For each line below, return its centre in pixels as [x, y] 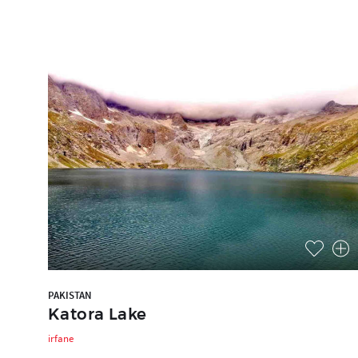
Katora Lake [97, 314]
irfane [61, 338]
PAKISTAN [70, 295]
